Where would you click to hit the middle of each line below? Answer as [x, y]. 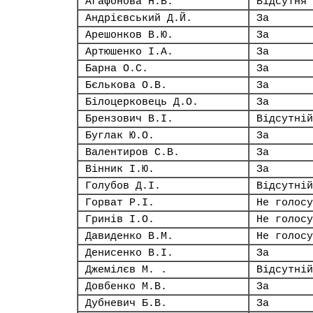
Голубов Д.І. [123, 186]
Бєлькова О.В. [126, 85]
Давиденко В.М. [129, 236]
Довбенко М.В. [126, 286]
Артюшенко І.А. [129, 52]
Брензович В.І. [129, 119]
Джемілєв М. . [126, 270]
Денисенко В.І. [129, 253]
